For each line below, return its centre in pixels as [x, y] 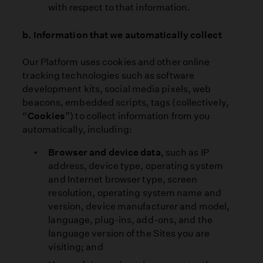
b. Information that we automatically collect [123, 35]
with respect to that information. [119, 8]
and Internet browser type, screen [123, 179]
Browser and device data [104, 152]
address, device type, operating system [136, 166]
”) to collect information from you [138, 116]
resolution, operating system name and [135, 193]
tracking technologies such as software [109, 75]
